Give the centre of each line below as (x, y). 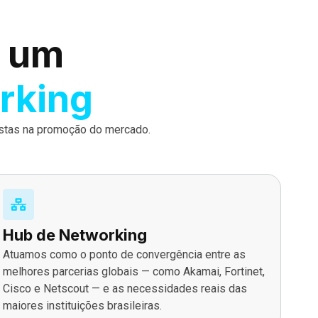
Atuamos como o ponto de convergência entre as (124, 254)
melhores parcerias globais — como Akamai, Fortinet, (133, 271)
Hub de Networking (75, 235)
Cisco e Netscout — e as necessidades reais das (125, 288)
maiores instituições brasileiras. (82, 305)
